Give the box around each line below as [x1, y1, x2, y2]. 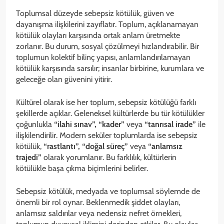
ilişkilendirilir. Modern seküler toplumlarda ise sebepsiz [16, 130, 197, 140]
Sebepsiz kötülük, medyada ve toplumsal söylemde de [16, 186, 200, 196]
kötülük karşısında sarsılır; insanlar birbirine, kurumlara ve [16, 63, 204, 73]
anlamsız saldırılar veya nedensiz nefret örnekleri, [16, 208, 181, 218]
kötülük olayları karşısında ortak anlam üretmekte [16, 30, 180, 40]
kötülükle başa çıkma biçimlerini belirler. [16, 163, 148, 173]
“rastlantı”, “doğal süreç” [43, 141, 128, 151]
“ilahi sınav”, [54, 119, 96, 129]
